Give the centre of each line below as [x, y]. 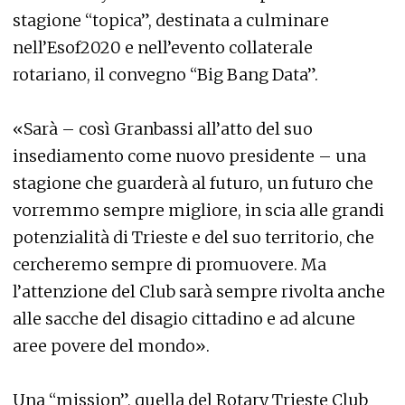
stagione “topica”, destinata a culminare [171, 20]
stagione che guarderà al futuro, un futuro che [193, 183]
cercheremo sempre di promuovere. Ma [170, 264]
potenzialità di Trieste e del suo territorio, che [193, 237]
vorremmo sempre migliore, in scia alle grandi [198, 210]
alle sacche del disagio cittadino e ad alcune [184, 318]
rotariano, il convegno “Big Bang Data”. [165, 74]
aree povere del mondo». [111, 345]
